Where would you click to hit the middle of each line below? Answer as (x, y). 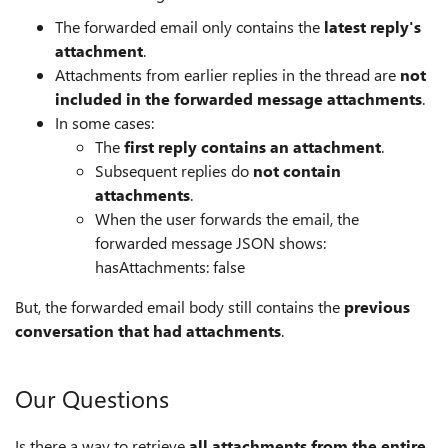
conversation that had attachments (148, 330)
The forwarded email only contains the (189, 26)
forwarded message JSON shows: (210, 242)
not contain (297, 170)
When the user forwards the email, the (227, 218)
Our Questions (92, 398)
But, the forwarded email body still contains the (179, 306)
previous (377, 306)
